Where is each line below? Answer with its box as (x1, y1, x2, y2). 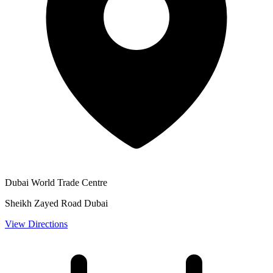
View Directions (5, 218, 68, 229)
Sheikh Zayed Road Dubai (5, 197, 108, 208)
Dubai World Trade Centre (5, 177, 107, 188)
